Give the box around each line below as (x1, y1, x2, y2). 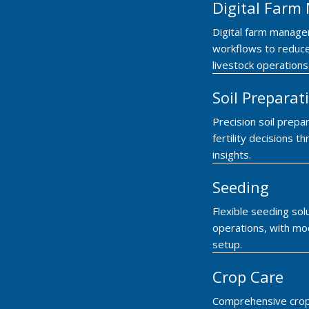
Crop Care (212, 266, 283, 287)
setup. (212, 237, 242, 251)
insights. (212, 147, 251, 161)
